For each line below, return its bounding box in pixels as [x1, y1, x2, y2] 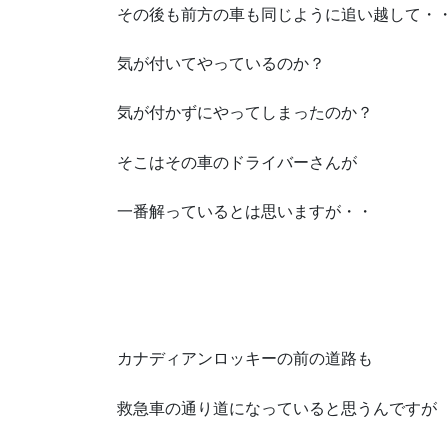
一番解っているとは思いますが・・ [117, 202, 373, 220]
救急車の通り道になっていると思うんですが [117, 399, 437, 417]
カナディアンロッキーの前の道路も [117, 350, 373, 368]
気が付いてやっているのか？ [117, 55, 325, 73]
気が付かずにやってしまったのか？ [117, 104, 373, 122]
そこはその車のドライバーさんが [117, 153, 357, 171]
